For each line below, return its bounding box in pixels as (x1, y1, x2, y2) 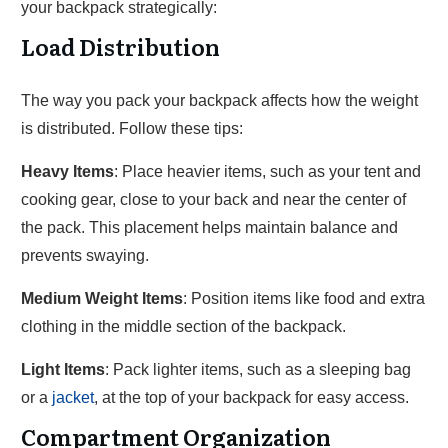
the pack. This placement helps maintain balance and (21, 219, 398, 236)
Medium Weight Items (21, 290, 183, 307)
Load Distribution (21, 30, 220, 63)
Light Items (21, 361, 105, 378)
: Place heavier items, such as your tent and (114, 163, 421, 180)
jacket (52, 389, 94, 406)
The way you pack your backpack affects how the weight (21, 92, 418, 109)
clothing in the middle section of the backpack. (21, 318, 346, 335)
